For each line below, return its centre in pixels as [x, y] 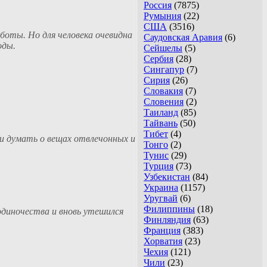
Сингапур [164, 70]
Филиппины [169, 209]
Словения [164, 102]
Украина [161, 188]
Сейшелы [163, 48]
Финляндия [167, 220]
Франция [162, 231]
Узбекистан [167, 177]
